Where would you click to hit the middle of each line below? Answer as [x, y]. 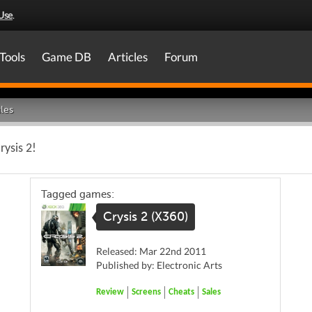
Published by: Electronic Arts [159, 265]
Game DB [67, 57]
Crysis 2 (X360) [146, 217]
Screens [146, 292]
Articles [128, 57]
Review [110, 292]
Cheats [181, 292]
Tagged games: [78, 194]
